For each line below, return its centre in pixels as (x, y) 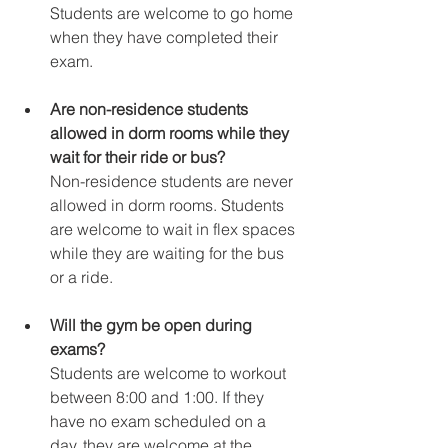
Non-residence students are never (173, 181)
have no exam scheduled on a (160, 421)
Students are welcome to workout (170, 373)
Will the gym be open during (153, 325)
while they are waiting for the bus (169, 253)
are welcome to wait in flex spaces (174, 229)
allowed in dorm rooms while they (171, 133)
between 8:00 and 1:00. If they (159, 397)
